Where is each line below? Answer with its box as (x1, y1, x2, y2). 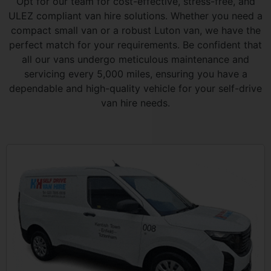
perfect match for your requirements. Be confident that (9, 39, 262, 51)
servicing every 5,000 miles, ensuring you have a (24, 68, 247, 80)
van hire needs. (101, 97, 170, 109)
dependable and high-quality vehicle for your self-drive (9, 82, 262, 95)
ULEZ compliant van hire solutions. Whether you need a (8, 10, 263, 22)
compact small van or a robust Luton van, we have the (10, 24, 261, 37)
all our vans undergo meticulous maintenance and (22, 53, 249, 66)
